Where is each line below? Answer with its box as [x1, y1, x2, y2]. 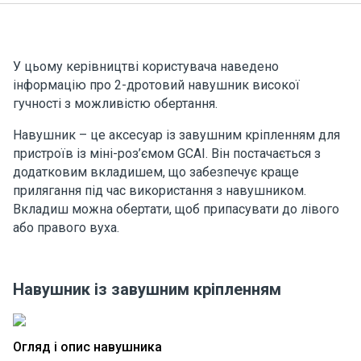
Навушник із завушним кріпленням [13, 280, 281, 299]
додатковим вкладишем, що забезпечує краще [13, 164, 299, 180]
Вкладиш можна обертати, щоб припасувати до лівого [13, 201, 339, 217]
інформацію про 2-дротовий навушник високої [13, 77, 300, 93]
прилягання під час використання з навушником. [13, 183, 306, 198]
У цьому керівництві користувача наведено [13, 59, 279, 74]
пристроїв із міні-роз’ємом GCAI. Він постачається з [13, 146, 321, 161]
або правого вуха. [13, 220, 119, 235]
